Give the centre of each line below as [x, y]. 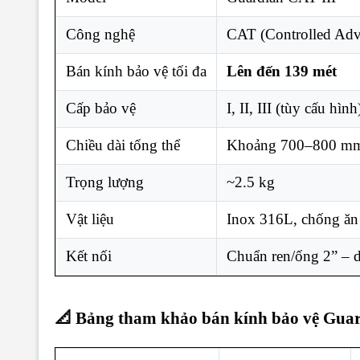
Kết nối [89, 256]
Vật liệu [90, 219]
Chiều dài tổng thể [123, 145]
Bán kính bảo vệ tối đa [136, 71]
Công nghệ [100, 34]
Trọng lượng [105, 182]
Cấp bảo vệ [101, 108]
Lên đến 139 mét [282, 71]
